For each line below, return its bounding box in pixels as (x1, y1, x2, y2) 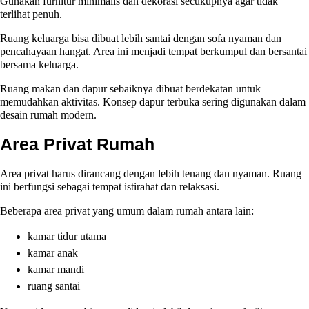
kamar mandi (28, 263, 84, 275)
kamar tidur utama (28, 230, 106, 242)
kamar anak (28, 247, 78, 259)
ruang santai (28, 280, 80, 292)
